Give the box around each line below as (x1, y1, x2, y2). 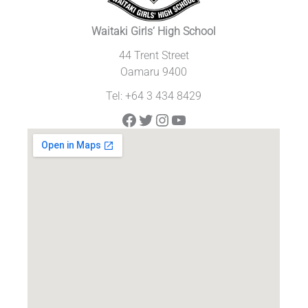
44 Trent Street (118, 49, 189, 63)
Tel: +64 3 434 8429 (106, 90, 202, 103)
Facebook (120, 109, 190, 129)
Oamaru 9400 (120, 66, 188, 79)
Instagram (153, 109, 227, 129)
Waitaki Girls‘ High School (91, 25, 217, 38)
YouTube (169, 109, 232, 129)
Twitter (136, 109, 186, 129)
